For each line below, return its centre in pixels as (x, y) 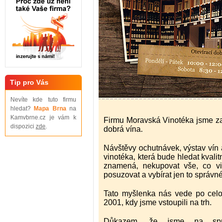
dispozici (23, 126)
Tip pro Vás (29, 82)
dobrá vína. (123, 129)
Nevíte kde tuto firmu (43, 100)
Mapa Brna (50, 109)
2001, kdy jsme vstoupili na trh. (158, 202)
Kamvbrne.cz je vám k (43, 117)
